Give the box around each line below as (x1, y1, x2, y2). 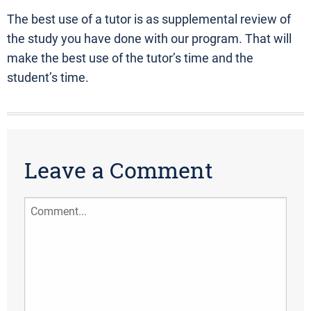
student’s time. (7, 71, 89, 85)
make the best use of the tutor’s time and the (7, 51, 253, 65)
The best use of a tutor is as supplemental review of (7, 12, 291, 26)
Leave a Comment (24, 155, 213, 185)
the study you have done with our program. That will (7, 32, 292, 46)
